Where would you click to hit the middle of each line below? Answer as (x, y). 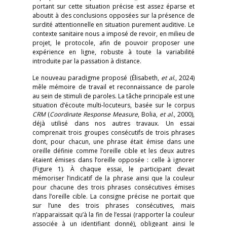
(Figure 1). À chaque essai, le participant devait (113, 169)
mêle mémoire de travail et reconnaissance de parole (113, 87)
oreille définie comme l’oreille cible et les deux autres (113, 151)
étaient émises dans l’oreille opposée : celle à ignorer (113, 160)
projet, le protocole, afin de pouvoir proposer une (113, 43)
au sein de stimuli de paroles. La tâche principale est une (113, 96)
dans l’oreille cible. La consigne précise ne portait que (113, 196)
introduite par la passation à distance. (87, 61)
